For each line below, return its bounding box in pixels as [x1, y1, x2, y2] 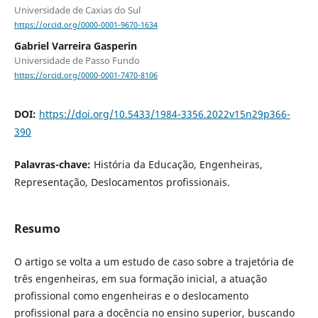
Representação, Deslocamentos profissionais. [13, 175, 230, 189]
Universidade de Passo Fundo [13, 54, 140, 67]
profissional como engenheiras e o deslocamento [13, 288, 248, 302]
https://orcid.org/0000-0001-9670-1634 [13, 20, 158, 31]
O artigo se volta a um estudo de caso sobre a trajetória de [13, 254, 294, 268]
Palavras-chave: [13, 157, 94, 171]
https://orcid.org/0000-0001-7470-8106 [13, 70, 158, 81]
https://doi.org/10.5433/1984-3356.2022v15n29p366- [38, 107, 290, 121]
